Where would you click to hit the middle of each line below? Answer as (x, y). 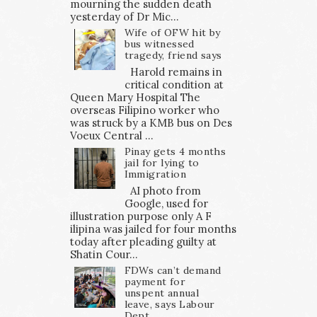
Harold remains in (173, 72)
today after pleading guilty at (143, 242)
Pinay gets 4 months (175, 152)
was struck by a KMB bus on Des (151, 123)
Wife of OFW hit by (172, 33)
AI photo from (162, 191)
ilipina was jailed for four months (153, 229)
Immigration (155, 174)
